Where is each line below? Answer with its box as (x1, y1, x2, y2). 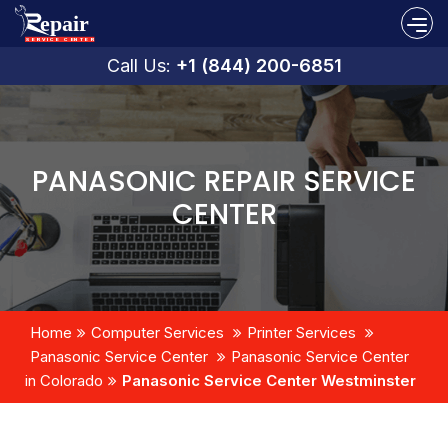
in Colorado (25, 370, 103, 390)
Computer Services (91, 322, 224, 342)
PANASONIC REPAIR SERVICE (32, 161, 416, 201)
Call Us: (106, 54, 176, 76)
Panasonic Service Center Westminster (122, 370, 416, 390)
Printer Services (247, 322, 356, 342)
